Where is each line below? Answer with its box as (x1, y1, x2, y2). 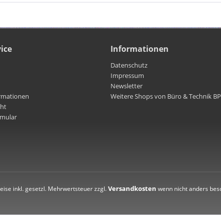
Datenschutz (110, 60, 147, 70)
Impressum (110, 71, 144, 80)
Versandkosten (108, 184, 156, 193)
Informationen (110, 43, 169, 54)
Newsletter (110, 81, 143, 90)
